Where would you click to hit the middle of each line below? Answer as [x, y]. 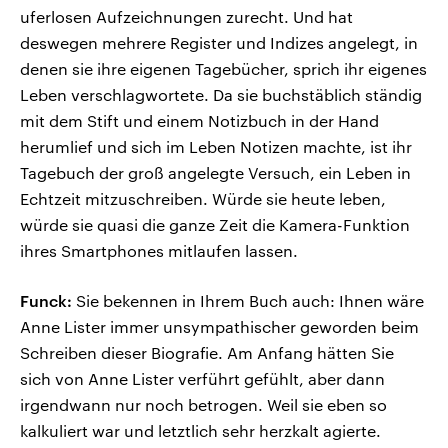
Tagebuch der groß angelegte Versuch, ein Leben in [215, 173]
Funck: [46, 301]
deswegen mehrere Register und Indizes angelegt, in [219, 43]
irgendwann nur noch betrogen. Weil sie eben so [203, 405]
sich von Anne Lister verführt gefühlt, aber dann [202, 379]
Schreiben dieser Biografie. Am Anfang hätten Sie [207, 353]
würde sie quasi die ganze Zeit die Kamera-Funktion [215, 225]
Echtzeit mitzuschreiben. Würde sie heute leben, [203, 199]
